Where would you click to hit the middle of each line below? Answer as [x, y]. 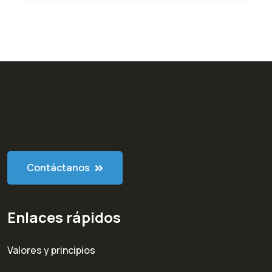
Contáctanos [59, 168]
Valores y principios [51, 250]
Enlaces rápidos [64, 217]
